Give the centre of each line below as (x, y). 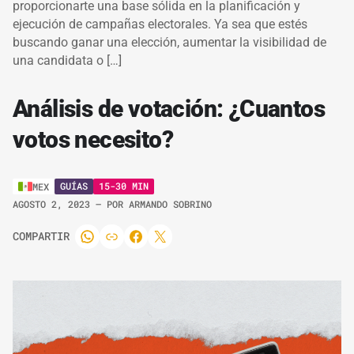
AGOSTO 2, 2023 (54, 203)
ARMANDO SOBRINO (170, 203)
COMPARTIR (41, 236)
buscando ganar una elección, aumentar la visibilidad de (169, 42)
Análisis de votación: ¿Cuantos (169, 108)
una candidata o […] (67, 60)
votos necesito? (93, 139)
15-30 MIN (124, 186)
